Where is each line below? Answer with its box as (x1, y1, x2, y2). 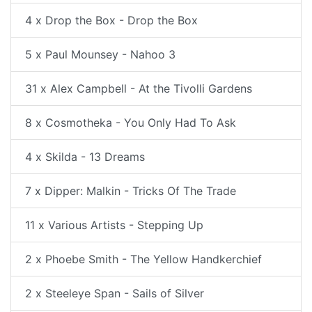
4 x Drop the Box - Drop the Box (25, 13, 198, 27)
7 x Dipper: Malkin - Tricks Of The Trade (25, 184, 236, 198)
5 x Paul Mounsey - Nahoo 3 (25, 47, 175, 61)
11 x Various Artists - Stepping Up (25, 218, 203, 232)
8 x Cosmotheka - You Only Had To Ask (25, 116, 236, 130)
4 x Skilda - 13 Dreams (25, 150, 145, 164)
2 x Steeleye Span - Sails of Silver (25, 286, 204, 300)
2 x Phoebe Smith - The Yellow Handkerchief (25, 252, 262, 266)
